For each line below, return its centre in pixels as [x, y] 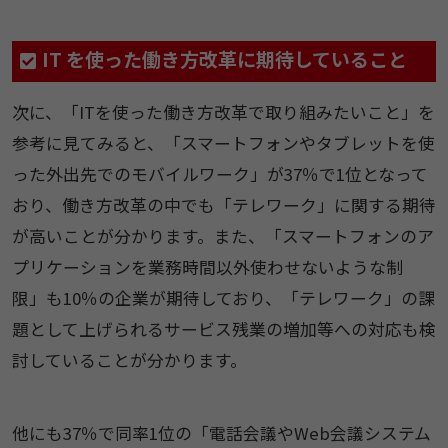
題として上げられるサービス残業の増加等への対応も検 [223, 329]
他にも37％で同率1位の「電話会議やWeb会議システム [221, 433]
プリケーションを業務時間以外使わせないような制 [207, 267]
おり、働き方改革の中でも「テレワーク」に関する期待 [223, 205]
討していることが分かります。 [129, 360]
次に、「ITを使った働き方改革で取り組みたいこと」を [223, 112]
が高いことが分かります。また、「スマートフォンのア [222, 236]
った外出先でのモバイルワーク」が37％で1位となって [219, 174]
